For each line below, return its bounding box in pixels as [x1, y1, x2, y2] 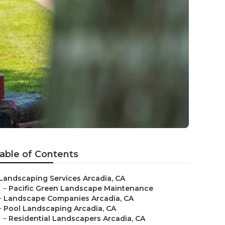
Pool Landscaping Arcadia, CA [4, 204, 116, 213]
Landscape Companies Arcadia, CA [4, 194, 134, 203]
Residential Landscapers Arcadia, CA [9, 214, 145, 223]
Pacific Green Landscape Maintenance [9, 184, 153, 193]
